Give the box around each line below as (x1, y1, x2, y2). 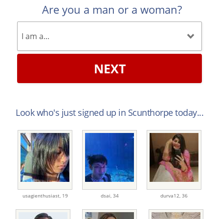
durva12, (160, 192, 182, 199)
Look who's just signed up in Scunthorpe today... (16, 107, 203, 119)
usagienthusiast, (22, 192, 62, 199)
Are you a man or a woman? (42, 2, 182, 17)
